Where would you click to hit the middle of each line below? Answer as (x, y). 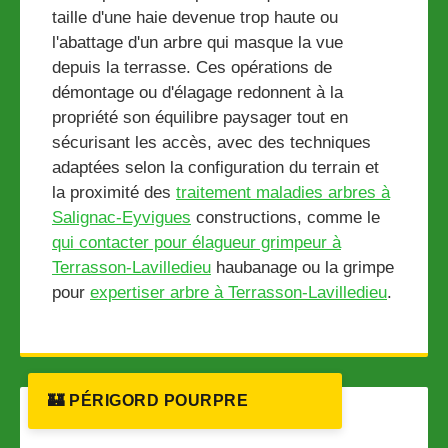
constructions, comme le (285, 218)
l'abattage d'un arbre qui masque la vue (197, 43)
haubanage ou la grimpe (302, 268)
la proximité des (114, 193)
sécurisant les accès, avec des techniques (211, 143)
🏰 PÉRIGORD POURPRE (148, 401)
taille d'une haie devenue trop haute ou (195, 18)
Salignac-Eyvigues (121, 218)
